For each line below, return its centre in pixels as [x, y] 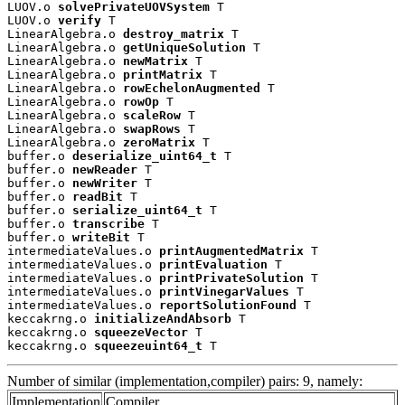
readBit [98, 197]
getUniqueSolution [184, 48]
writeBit [101, 238]
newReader [105, 170]
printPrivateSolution [231, 278]
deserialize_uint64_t [145, 156]
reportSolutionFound [228, 306]
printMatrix [163, 75]
